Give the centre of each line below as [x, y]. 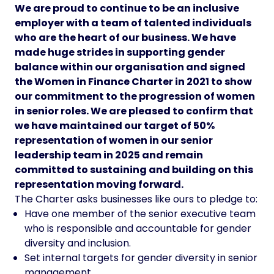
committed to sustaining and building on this [134, 170]
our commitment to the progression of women [135, 96]
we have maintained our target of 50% [115, 126]
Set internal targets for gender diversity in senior [141, 258]
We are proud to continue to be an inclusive [127, 8]
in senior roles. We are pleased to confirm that [134, 111]
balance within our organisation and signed [130, 67]
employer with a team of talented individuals [133, 23]
